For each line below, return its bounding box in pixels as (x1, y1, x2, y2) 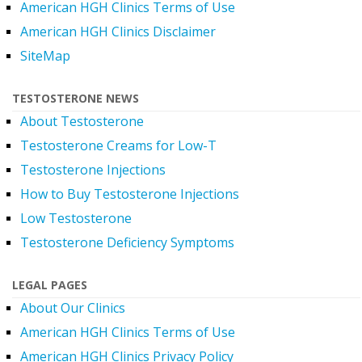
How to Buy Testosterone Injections (20, 184, 239, 203)
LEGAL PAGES (12, 276, 87, 293)
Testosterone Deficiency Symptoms (20, 233, 234, 251)
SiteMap (20, 46, 70, 65)
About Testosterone (20, 112, 144, 130)
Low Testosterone (20, 208, 132, 227)
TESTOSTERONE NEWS (12, 90, 139, 106)
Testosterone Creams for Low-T (20, 136, 217, 154)
